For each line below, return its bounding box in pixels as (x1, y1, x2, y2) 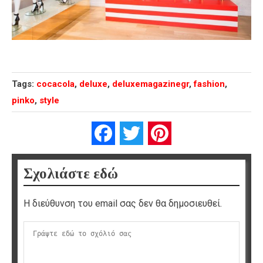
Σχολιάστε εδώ (23, 166, 118, 182)
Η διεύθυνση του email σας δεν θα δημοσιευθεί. (23, 198, 222, 210)
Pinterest (171, 127, 210, 139)
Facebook (115, 127, 156, 139)
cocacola (36, 79, 75, 90)
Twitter (143, 127, 172, 139)
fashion (194, 79, 225, 90)
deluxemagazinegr (112, 79, 189, 90)
